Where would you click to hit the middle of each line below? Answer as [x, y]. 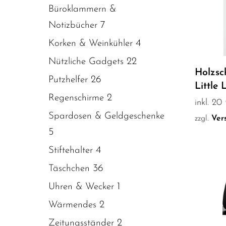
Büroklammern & [82, 9]
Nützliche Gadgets [86, 62]
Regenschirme [76, 98]
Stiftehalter [71, 150]
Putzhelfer [68, 80]
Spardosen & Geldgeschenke [106, 116]
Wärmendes [72, 205]
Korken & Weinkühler [91, 43]
